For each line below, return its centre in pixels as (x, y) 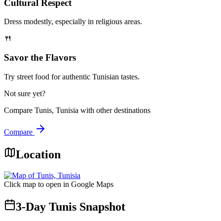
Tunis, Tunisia (56, 110)
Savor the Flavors (40, 58)
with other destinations (114, 110)
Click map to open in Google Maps (59, 184)
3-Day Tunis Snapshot (71, 206)
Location (38, 154)
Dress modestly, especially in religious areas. (73, 22)
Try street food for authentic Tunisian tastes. (72, 76)
